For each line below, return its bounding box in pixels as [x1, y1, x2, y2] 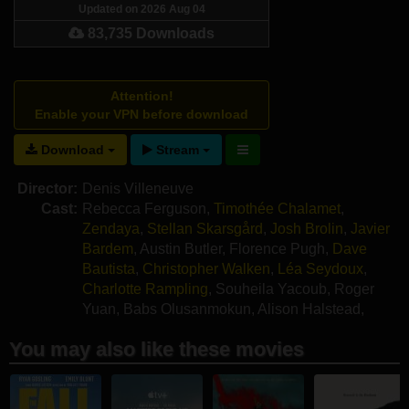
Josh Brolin [270, 220, 343, 236]
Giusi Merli [82, 320, 152, 337]
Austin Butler [140, 240, 222, 257]
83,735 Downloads [88, 25, 215, 41]
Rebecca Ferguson [82, 200, 206, 216]
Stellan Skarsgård [147, 220, 263, 236]
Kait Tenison [159, 320, 239, 337]
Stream [152, 142, 203, 157]
